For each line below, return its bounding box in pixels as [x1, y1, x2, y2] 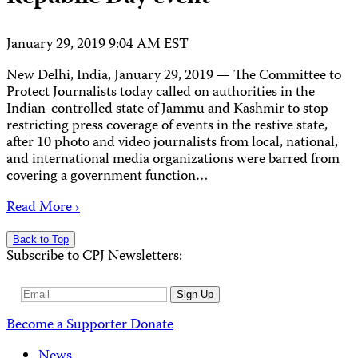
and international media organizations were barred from [6, 148, 340, 172]
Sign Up [176, 288, 213, 300]
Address [20, 299, 70, 323]
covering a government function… [6, 165, 209, 189]
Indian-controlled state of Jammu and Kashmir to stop [6, 97, 328, 121]
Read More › [6, 196, 80, 220]
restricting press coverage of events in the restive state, [6, 114, 328, 138]
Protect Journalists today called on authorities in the [6, 81, 315, 105]
